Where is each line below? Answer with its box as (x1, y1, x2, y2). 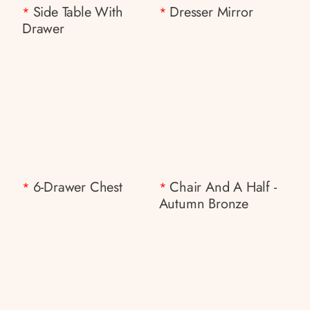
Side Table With (33, 1, 123, 22)
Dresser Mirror (170, 1, 253, 22)
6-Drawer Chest (33, 177, 122, 197)
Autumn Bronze (158, 194, 248, 214)
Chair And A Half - (170, 177, 277, 197)
